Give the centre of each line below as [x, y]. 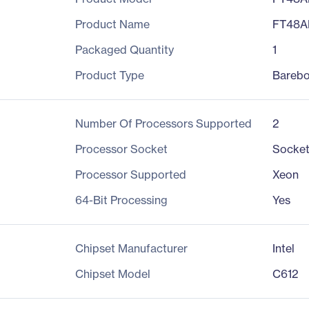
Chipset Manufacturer [131, 248]
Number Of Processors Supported [163, 123]
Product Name [112, 24]
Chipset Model [112, 274]
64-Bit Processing [121, 200]
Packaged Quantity [124, 50]
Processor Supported [130, 175]
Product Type [109, 75]
